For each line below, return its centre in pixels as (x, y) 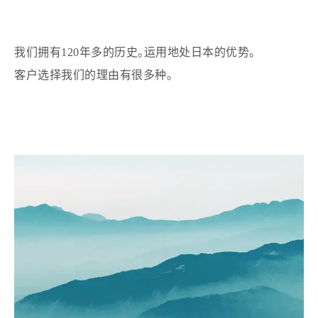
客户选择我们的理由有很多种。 (94, 75)
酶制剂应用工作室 (52, 27)
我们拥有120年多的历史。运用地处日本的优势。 (135, 52)
